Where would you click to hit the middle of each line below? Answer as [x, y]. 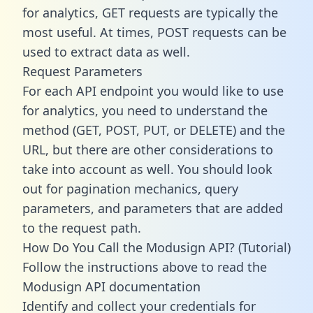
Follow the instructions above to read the [145, 267]
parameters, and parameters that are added [153, 208]
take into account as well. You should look [147, 169]
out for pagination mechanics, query [130, 188]
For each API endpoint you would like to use [153, 90]
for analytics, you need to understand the [145, 110]
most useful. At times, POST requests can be [154, 32]
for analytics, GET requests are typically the [150, 12]
